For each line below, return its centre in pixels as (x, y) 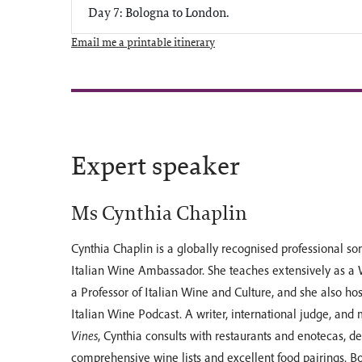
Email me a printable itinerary (143, 42)
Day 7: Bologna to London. (159, 12)
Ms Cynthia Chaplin (159, 213)
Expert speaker (156, 166)
